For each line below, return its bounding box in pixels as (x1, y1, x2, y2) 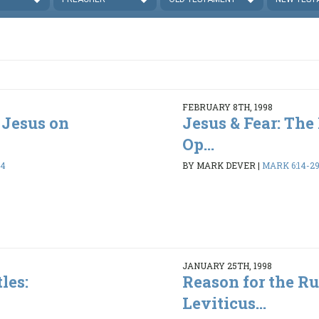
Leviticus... (182, 293, 266, 314)
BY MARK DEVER (182, 159, 256, 171)
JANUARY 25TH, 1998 (182, 260, 272, 272)
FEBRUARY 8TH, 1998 (182, 101, 273, 113)
